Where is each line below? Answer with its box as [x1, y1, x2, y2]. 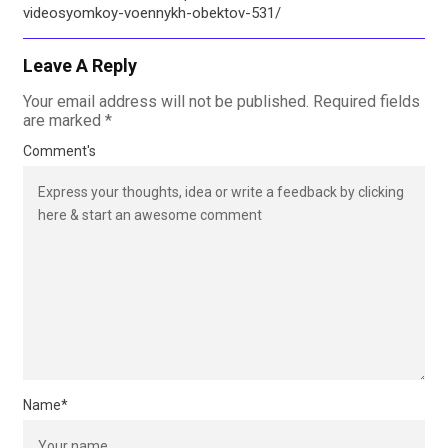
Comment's [23, 142, 96, 159]
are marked [23, 110, 105, 130]
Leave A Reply [23, 54, 137, 76]
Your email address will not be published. [23, 91, 309, 111]
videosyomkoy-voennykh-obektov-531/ [23, 3, 281, 22]
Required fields [313, 91, 420, 111]
